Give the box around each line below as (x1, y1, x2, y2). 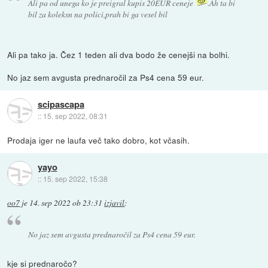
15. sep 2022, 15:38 (42, 173, 108, 184)
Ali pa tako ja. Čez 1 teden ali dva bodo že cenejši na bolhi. (7, 48, 230, 61)
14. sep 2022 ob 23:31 (29, 197, 103, 209)
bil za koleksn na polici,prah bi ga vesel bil (28, 8, 167, 20)
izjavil (104, 197, 125, 209)
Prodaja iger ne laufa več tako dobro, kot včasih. (7, 134, 190, 147)
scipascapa (37, 98, 84, 111)
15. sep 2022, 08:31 (42, 111, 108, 121)
